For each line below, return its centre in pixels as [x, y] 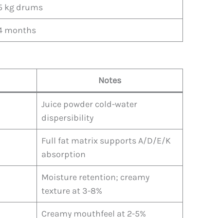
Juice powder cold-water [89, 104]
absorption [64, 154]
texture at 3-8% [72, 191]
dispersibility [67, 118]
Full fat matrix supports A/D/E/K [106, 140]
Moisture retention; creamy [95, 177]
